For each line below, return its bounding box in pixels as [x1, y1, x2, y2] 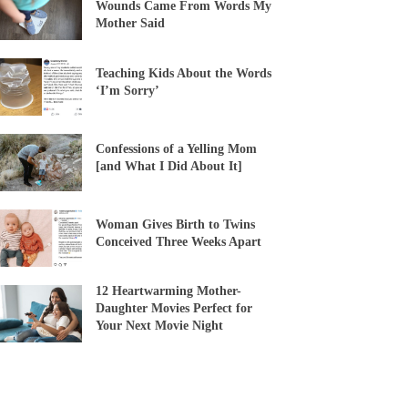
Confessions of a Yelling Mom [96, 141, 257, 156]
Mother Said [96, 16, 165, 31]
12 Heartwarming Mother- [96, 284, 241, 299]
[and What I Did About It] [96, 158, 242, 173]
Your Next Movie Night [96, 319, 223, 333]
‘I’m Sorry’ [96, 83, 159, 97]
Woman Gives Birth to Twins [96, 217, 255, 231]
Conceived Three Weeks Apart [96, 234, 261, 249]
